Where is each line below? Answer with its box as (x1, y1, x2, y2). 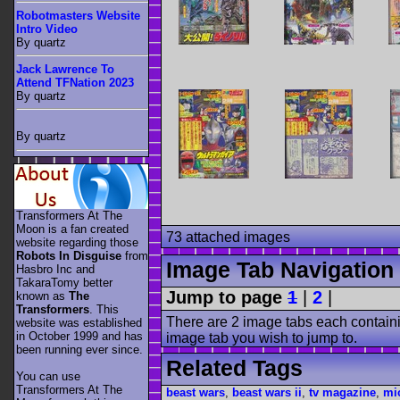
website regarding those (16, 235, 138, 249)
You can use (16, 369, 80, 383)
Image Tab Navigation (166, 256, 394, 282)
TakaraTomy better (16, 275, 112, 289)
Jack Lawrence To (16, 62, 114, 76)
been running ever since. (16, 342, 143, 356)
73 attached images (166, 229, 290, 246)
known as (16, 288, 69, 303)
